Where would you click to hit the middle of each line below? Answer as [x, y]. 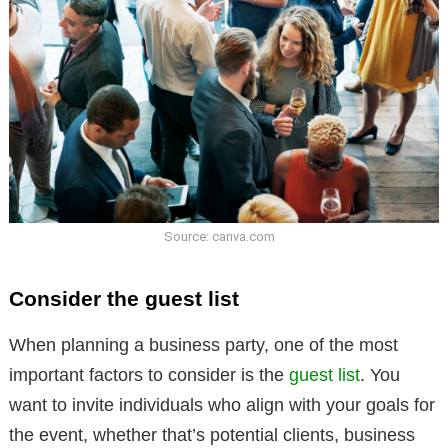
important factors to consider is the [149, 375]
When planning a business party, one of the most [203, 345]
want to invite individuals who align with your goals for [222, 405]
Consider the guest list [124, 299]
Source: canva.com [219, 237]
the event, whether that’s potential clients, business [212, 435]
